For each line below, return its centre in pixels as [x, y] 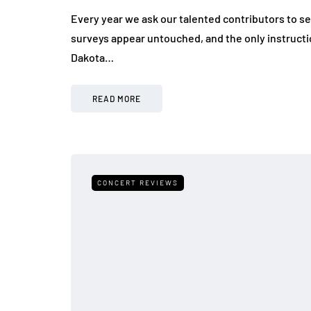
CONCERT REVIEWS [138, 183]
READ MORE [117, 99]
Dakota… [92, 58]
